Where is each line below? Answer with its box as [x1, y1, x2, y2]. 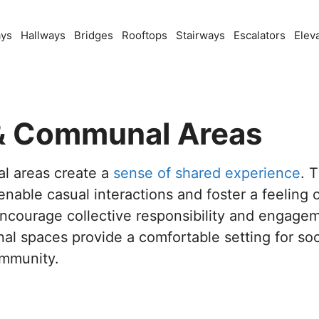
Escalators [234, 28, 286, 42]
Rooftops [122, 28, 167, 42]
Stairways [176, 28, 225, 42]
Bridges [74, 28, 113, 42]
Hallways [21, 28, 66, 42]
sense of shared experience [113, 164, 300, 182]
